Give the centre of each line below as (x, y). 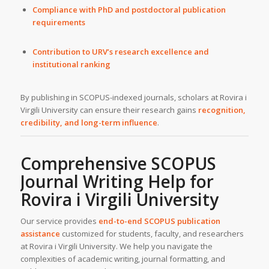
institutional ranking (71, 64)
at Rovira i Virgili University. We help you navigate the (116, 246)
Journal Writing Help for (117, 181)
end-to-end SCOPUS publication (159, 221)
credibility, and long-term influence (89, 122)
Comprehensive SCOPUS (118, 163)
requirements (59, 22)
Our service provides (59, 221)
